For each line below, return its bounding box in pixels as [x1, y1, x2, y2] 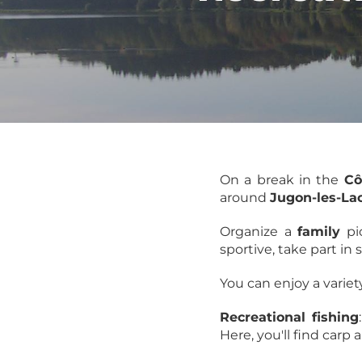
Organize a [220, 224, 297, 239]
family [297, 224, 340, 239]
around [220, 190, 270, 205]
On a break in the [220, 172, 344, 187]
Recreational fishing [220, 309, 359, 325]
